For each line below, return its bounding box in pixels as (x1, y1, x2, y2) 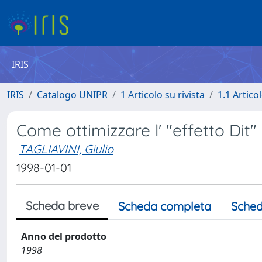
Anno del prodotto (21, 230, 106, 243)
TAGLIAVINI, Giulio (19, 142, 113, 156)
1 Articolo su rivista (120, 88, 205, 101)
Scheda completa (118, 199, 211, 213)
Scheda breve (26, 198, 99, 213)
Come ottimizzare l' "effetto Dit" (16, 120, 257, 140)
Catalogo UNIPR (37, 88, 108, 101)
